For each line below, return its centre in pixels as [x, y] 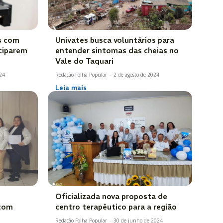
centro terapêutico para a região [116, 207]
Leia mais [71, 88]
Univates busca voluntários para [115, 40]
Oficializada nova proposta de [111, 197]
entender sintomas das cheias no [117, 50]
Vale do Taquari [85, 61]
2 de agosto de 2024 [136, 74]
